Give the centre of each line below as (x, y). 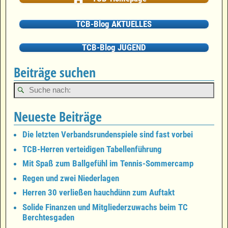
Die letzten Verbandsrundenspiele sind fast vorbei (108, 134)
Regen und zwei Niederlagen (71, 178)
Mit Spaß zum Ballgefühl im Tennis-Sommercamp (108, 163)
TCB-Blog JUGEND (114, 48)
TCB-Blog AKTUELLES (114, 24)
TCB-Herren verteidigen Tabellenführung (92, 149)
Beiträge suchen (55, 73)
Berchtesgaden (48, 217)
